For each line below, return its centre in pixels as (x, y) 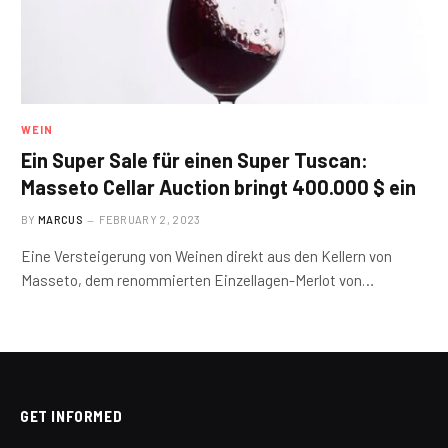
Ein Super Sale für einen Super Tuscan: (194, 160)
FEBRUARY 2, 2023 (150, 220)
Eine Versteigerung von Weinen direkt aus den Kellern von (206, 256)
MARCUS (60, 220)
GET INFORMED (71, 416)
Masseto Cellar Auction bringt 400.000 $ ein (218, 187)
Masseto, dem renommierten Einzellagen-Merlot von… (197, 280)
